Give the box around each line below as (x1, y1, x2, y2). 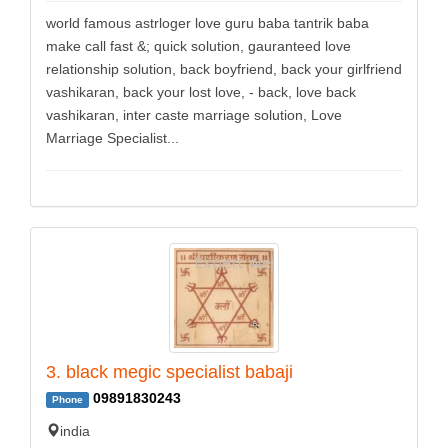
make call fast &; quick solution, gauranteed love (46, 39, 351, 55)
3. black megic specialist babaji (46, 362, 293, 383)
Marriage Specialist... (46, 131, 179, 147)
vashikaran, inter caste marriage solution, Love (46, 108, 342, 124)
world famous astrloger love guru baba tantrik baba (46, 16, 369, 32)
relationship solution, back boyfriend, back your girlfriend (46, 62, 402, 78)
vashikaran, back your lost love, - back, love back (46, 85, 356, 101)
